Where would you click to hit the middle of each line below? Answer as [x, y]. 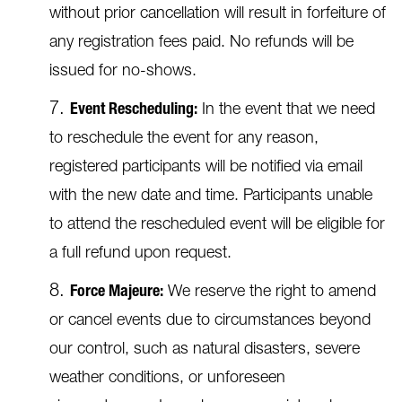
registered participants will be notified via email [206, 168]
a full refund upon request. [140, 254]
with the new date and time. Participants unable [211, 197]
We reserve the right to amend [270, 293]
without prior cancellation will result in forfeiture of [218, 14]
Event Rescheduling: [134, 110]
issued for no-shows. [123, 72]
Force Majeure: [117, 293]
